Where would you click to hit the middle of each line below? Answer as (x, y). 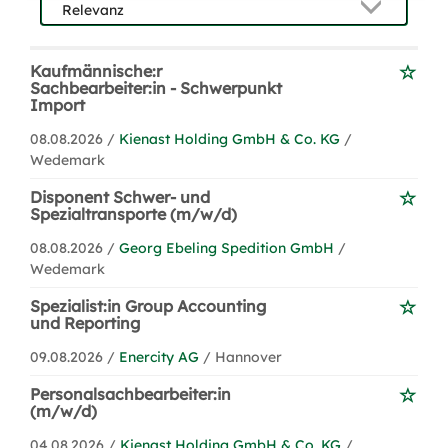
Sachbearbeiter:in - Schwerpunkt (156, 88)
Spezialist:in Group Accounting (148, 306)
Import (57, 105)
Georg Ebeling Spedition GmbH (226, 248)
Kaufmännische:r (96, 71)
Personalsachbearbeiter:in (130, 394)
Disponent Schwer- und (120, 197)
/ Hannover (242, 357)
